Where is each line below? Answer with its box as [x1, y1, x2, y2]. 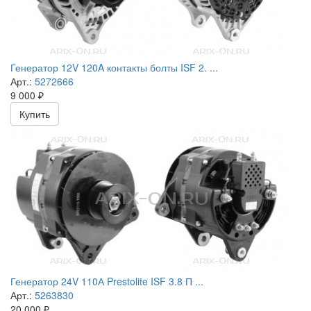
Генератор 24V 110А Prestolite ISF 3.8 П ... [10, 274, 203, 289]
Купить [19, 107, 50, 121]
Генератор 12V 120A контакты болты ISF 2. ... [10, 60, 218, 75]
